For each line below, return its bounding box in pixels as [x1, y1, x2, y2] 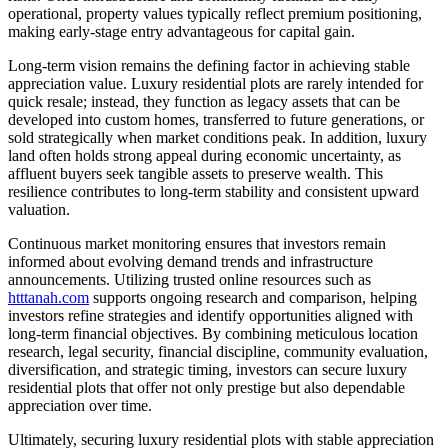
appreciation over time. [8, 396, 152, 414]
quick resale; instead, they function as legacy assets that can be [8, 92, 400, 110]
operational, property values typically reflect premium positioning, [8, 4, 422, 22]
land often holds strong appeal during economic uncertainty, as [8, 146, 401, 164]
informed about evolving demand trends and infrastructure [8, 252, 373, 270]
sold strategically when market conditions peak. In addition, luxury [8, 128, 427, 146]
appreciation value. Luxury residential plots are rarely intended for [8, 74, 423, 92]
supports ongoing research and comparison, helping [89, 288, 417, 306]
